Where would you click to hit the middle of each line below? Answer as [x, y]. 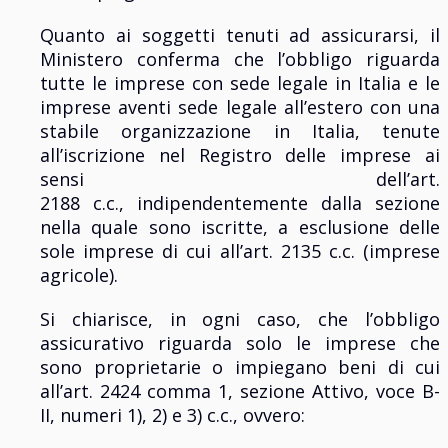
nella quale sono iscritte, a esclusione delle [240, 227]
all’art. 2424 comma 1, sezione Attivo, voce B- [240, 391]
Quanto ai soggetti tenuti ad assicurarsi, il [240, 35]
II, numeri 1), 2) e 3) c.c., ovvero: [172, 415]
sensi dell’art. [240, 179]
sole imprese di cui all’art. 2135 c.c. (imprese [240, 251]
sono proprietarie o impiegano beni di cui [240, 367]
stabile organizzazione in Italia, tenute [240, 131]
